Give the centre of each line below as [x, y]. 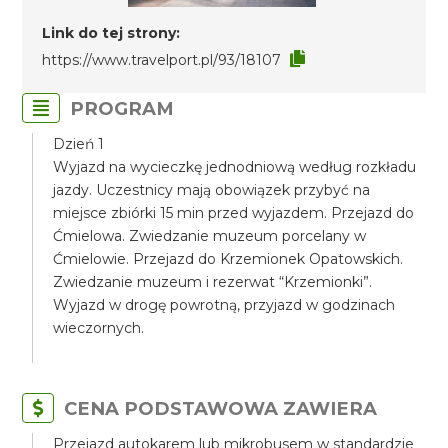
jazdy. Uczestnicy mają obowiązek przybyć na [212, 190]
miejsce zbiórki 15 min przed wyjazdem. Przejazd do [234, 213]
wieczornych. [99, 328]
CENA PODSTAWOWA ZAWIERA [221, 408]
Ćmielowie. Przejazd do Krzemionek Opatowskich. [228, 259]
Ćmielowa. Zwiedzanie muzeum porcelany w [210, 236]
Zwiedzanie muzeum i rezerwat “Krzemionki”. [213, 282]
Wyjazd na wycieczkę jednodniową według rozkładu [235, 167]
